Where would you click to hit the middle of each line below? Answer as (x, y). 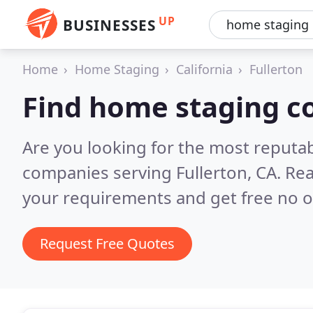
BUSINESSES (109, 25)
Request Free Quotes (107, 243)
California (204, 69)
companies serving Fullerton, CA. (154, 172)
